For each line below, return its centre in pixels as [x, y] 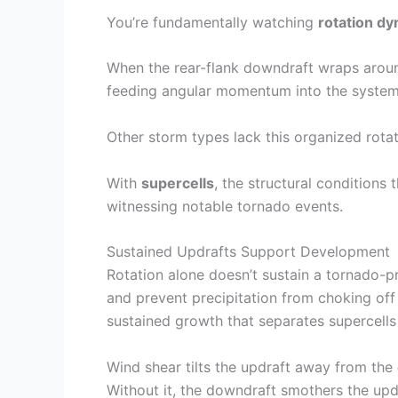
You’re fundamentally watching [212, 22]
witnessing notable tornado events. [225, 206]
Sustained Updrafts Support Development [248, 252]
